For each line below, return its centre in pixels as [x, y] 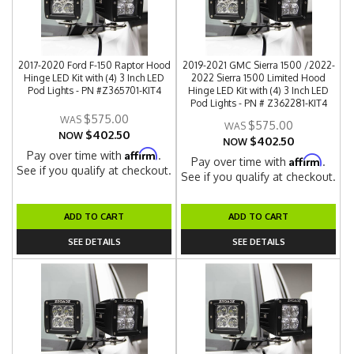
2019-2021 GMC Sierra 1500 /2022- [258, 65]
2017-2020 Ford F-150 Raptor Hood [94, 65]
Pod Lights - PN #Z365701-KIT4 [94, 90]
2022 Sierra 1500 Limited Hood [259, 78]
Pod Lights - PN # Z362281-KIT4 [258, 103]
